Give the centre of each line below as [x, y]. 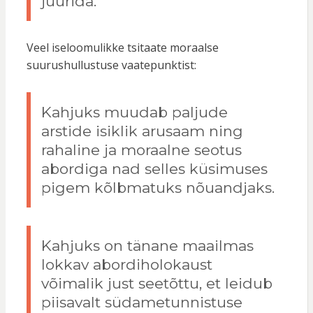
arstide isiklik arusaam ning [142, 131]
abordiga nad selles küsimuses [154, 169]
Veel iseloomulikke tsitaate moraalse [122, 48]
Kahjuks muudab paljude [134, 112]
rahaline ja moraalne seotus [141, 150]
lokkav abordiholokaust [126, 265]
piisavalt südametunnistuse [141, 303]
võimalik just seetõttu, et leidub [156, 284]
